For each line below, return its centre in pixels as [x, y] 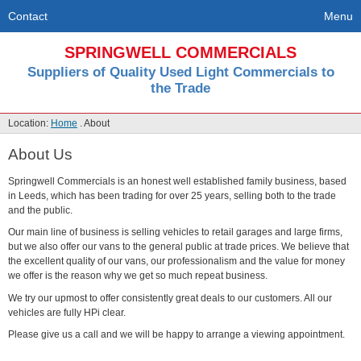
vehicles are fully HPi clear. [67, 312]
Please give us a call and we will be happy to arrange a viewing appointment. [178, 335]
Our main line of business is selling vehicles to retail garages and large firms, [175, 232]
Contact [28, 16]
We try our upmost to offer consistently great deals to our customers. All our [170, 298]
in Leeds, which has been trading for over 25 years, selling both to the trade [172, 195]
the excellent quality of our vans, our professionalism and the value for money [176, 261]
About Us [40, 154]
